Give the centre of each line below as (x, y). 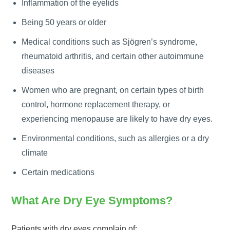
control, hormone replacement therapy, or (96, 104)
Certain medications (58, 172)
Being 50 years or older (64, 22)
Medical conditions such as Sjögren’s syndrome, (110, 42)
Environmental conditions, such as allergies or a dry (116, 138)
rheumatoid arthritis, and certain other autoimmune (113, 56)
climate (35, 152)
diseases (38, 70)
